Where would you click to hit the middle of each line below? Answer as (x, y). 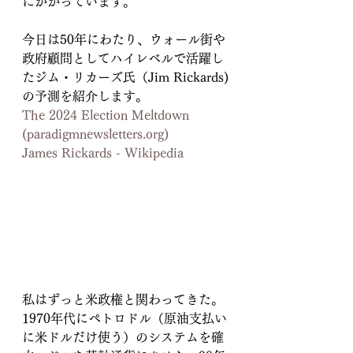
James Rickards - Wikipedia (103, 153)
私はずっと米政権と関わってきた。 (123, 300)
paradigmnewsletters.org (95, 134)
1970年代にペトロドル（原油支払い (124, 319)
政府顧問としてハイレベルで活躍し (123, 58)
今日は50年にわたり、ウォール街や (124, 39)
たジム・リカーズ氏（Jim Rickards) (125, 77)
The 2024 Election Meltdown (108, 115)
